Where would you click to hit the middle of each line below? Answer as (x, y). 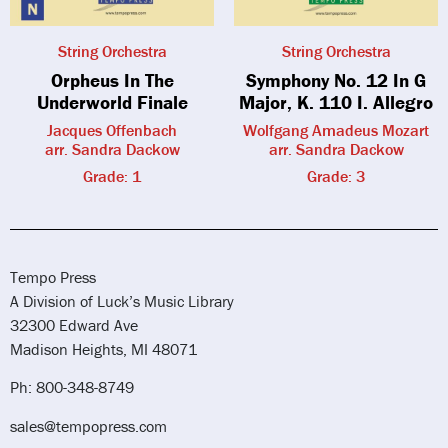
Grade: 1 (112, 175)
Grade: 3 (336, 175)
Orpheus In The (112, 79)
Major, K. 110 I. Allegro (336, 101)
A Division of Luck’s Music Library (122, 300)
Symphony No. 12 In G (336, 79)
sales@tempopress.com (88, 425)
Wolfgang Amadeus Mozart (336, 129)
